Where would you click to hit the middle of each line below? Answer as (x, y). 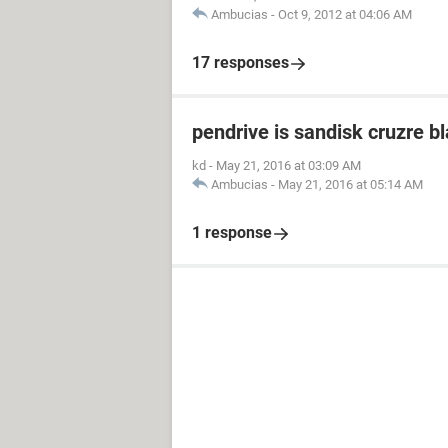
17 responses (240, 62)
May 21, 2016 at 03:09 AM (288, 165)
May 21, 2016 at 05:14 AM (350, 184)
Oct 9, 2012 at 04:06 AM (345, 14)
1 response (232, 232)
